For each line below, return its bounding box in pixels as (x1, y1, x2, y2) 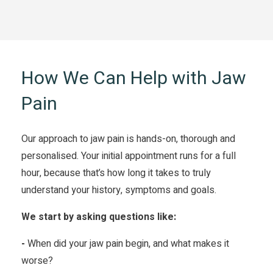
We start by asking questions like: (21, 209, 177, 224)
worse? (21, 253, 54, 268)
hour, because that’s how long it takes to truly (21, 165, 211, 180)
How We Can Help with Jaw (21, 65, 247, 92)
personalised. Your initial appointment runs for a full (21, 148, 236, 163)
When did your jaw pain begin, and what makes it (25, 236, 230, 251)
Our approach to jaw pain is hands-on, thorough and (21, 131, 236, 146)
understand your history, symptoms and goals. (21, 182, 217, 197)
